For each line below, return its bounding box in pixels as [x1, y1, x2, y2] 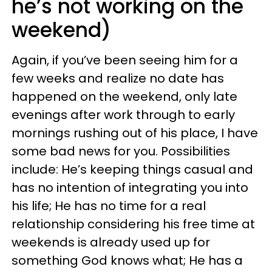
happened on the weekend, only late [12, 88, 237, 105]
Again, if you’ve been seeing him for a [12, 52, 238, 69]
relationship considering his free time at [12, 216, 255, 233]
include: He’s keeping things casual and [12, 161, 253, 178]
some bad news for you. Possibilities [12, 143, 230, 160]
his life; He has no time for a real [12, 197, 206, 214]
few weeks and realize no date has [12, 70, 224, 87]
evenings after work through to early [12, 106, 235, 123]
